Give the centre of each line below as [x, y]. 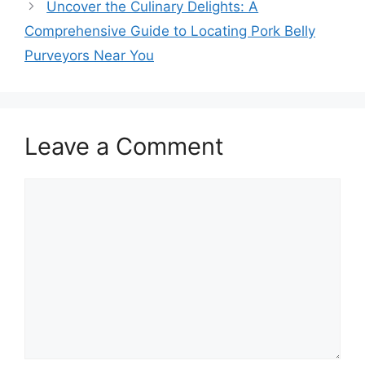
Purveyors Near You [89, 56]
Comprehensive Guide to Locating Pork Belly [170, 31]
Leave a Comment [124, 147]
